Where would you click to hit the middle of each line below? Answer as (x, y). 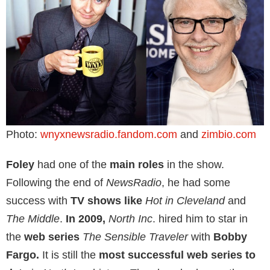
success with (38, 200)
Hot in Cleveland (184, 200)
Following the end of (55, 182)
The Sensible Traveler (135, 237)
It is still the (69, 255)
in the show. (194, 164)
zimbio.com (229, 134)
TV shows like (106, 200)
